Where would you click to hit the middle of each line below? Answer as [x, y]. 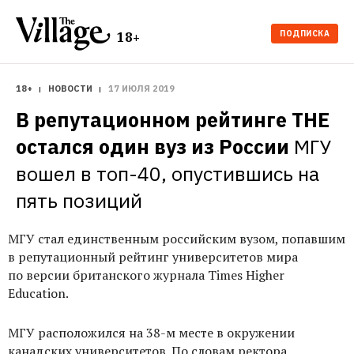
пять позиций [79, 200]
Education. [38, 293]
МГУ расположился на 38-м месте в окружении [151, 333]
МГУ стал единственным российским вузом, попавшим [177, 239]
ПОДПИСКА [305, 33]
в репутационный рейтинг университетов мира [153, 257]
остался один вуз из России [153, 147]
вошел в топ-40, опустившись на [168, 173]
